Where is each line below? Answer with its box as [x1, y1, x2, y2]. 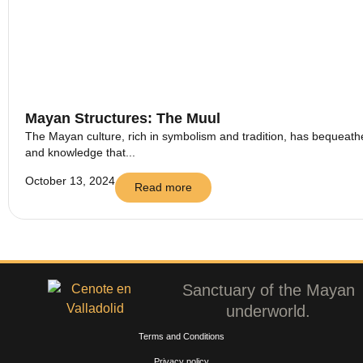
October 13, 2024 [25, 173, 115, 187]
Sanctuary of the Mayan [181, 280, 355, 299]
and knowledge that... [25, 146, 135, 160]
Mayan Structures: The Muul [25, 110, 220, 127]
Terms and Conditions [139, 331, 224, 341]
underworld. [226, 301, 310, 320]
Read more [135, 180, 192, 194]
